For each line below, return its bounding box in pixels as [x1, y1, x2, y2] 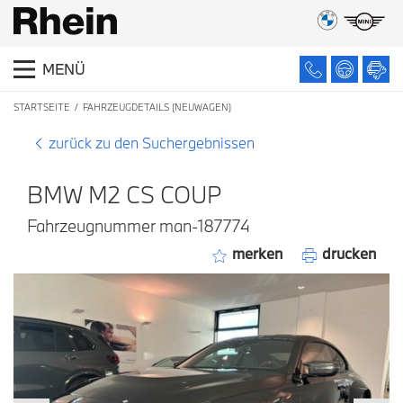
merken [228, 244, 282, 263]
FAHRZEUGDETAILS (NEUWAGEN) [83, 101, 231, 113]
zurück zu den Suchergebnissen [49, 133, 255, 152]
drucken [318, 244, 376, 263]
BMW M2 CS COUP [27, 179, 222, 210]
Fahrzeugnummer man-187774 [27, 215, 250, 237]
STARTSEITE [13, 101, 70, 113]
